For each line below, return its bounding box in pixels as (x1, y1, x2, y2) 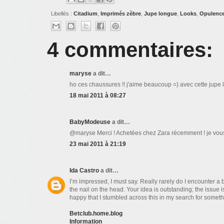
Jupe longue (144, 10, 177, 17)
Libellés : (51, 10, 73, 17)
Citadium (73, 10, 97, 17)
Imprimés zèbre (100, 10, 141, 17)
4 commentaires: (47, 38, 213, 62)
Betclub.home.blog (69, 210, 122, 217)
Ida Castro (69, 167, 99, 174)
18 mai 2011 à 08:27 (69, 92, 126, 99)
